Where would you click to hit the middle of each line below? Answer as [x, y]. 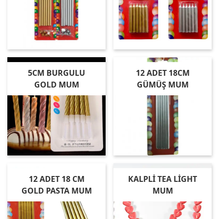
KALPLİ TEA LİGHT [163, 179]
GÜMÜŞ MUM [163, 85]
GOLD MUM [56, 85]
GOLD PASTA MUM [56, 191]
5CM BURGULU [56, 73]
